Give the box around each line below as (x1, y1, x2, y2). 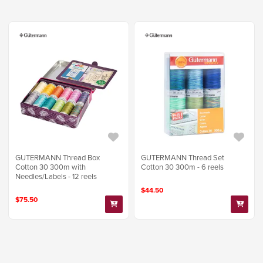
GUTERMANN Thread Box (15, 152, 100, 164)
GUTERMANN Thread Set (141, 152, 225, 164)
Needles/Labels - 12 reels (15, 171, 97, 183)
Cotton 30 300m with (15, 161, 86, 173)
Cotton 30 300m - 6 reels (141, 161, 224, 173)
